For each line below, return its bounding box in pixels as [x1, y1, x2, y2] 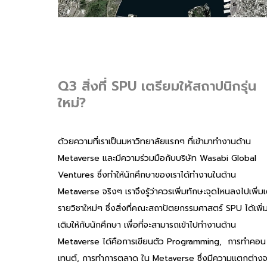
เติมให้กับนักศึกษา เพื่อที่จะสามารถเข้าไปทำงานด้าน [58, 218, 236, 231]
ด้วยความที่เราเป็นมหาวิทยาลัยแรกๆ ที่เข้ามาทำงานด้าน [58, 135, 251, 148]
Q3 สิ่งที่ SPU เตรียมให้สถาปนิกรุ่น [58, 76, 256, 96]
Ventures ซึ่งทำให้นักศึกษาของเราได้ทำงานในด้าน [58, 168, 236, 181]
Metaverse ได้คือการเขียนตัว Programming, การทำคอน [58, 235, 266, 248]
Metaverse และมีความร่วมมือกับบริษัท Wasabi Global [58, 151, 256, 164]
